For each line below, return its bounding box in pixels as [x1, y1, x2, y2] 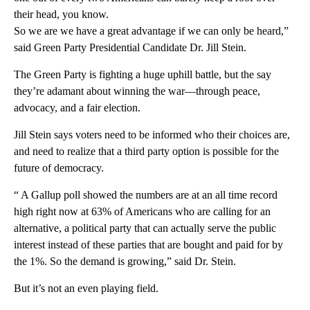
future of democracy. [14, 161, 104, 174]
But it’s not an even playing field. [14, 282, 158, 294]
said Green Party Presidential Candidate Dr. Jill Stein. [14, 41, 246, 53]
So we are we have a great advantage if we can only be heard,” [14, 24, 289, 37]
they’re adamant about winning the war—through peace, [14, 84, 260, 97]
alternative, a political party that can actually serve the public [14, 221, 276, 234]
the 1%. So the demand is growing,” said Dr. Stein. [14, 255, 236, 267]
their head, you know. [14, 8, 109, 20]
